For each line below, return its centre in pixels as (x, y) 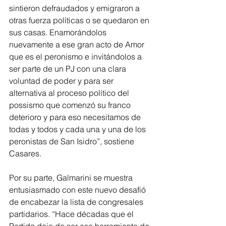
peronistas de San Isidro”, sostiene (73, 141)
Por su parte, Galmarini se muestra (72, 178)
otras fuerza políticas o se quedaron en (80, 20)
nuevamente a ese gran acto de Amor (78, 44)
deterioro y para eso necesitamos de (76, 117)
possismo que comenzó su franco (71, 105)
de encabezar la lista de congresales (77, 202)
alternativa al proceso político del (70, 93)
